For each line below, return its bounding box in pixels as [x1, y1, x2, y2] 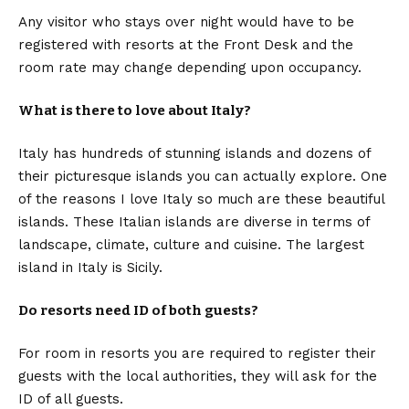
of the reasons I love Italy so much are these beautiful [18, 190, 384, 207]
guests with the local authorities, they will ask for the [18, 367, 377, 384]
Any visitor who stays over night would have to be [18, 13, 354, 30]
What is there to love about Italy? [18, 101, 251, 119]
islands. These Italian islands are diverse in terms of [18, 213, 370, 230]
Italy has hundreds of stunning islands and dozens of [18, 144, 371, 162]
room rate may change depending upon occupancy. [18, 58, 362, 76]
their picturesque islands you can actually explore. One [18, 167, 387, 184]
